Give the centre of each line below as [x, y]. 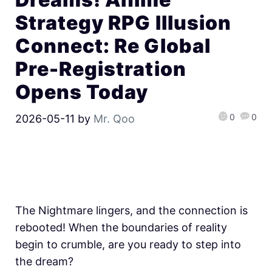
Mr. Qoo [114, 119]
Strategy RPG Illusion [123, 23]
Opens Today [82, 92]
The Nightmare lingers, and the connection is [131, 210]
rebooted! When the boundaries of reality [121, 227]
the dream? [44, 261]
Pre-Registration [101, 69]
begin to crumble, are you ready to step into [128, 244]
